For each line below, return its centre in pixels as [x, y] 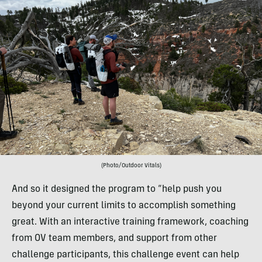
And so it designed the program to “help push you [117, 190]
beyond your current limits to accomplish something [124, 206]
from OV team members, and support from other [114, 239]
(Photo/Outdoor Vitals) [131, 166]
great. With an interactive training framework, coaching [130, 223]
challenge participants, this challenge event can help [125, 255]
